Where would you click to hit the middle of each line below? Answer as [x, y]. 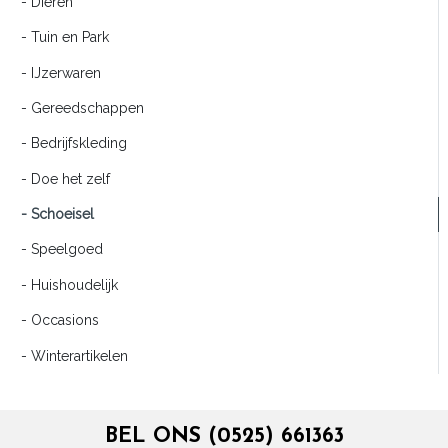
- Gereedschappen [76, 107]
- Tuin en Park [59, 37]
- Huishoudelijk [63, 284]
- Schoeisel [51, 214]
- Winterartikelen [68, 355]
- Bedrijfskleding [68, 143]
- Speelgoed [56, 249]
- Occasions [54, 320]
